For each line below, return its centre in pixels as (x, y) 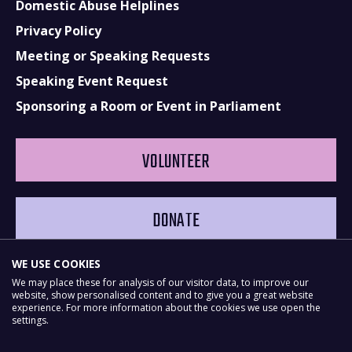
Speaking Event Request (92, 81)
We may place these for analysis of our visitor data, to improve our (160, 282)
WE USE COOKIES (56, 264)
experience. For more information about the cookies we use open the (166, 308)
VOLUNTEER (176, 162)
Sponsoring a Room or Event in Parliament (148, 106)
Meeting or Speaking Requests (113, 56)
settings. (30, 320)
